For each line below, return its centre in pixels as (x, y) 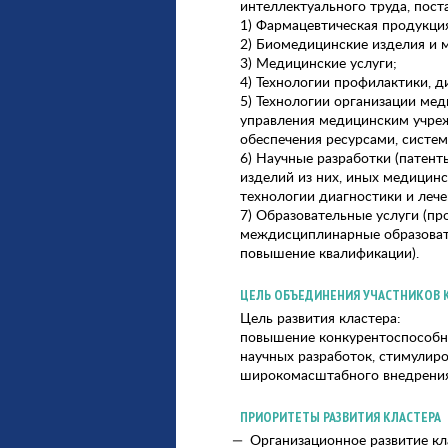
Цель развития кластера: (320, 317)
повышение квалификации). (329, 252)
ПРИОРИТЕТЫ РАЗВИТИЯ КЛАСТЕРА (340, 417)
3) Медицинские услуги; (318, 62)
